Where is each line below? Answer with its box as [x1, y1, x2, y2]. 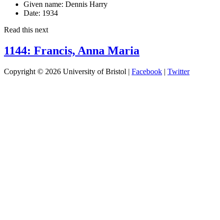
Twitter [167, 67, 190, 76]
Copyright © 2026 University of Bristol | [4, 67, 132, 76]
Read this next [4, 25, 48, 34]
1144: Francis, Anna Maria [4, 44, 139, 57]
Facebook [132, 67, 162, 76]
